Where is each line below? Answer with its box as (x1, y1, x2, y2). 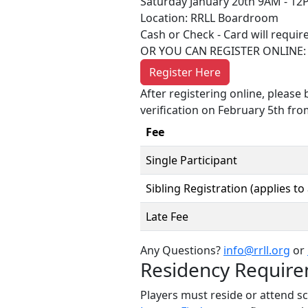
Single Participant (146, 153, 237, 168)
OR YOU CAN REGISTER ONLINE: (140, 43, 306, 58)
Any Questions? (140, 243, 223, 258)
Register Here (149, 65, 221, 80)
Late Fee (146, 209, 188, 224)
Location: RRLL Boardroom (140, 10, 278, 25)
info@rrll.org (223, 243, 290, 258)
